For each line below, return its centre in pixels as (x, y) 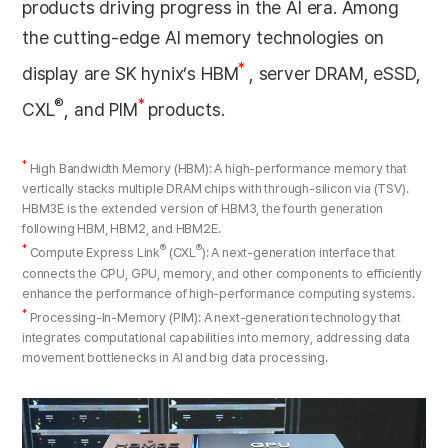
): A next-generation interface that (298, 253)
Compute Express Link (95, 253)
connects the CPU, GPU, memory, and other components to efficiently (222, 273)
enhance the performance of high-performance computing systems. (218, 293)
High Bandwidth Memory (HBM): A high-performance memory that (218, 169)
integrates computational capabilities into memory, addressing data (216, 337)
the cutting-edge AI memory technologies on (203, 37)
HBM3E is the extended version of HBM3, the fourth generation (203, 209)
